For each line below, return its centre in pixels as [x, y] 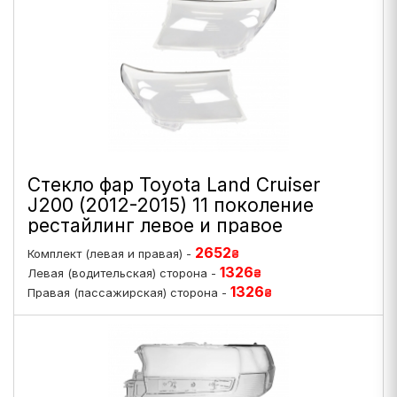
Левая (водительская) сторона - [124, 273]
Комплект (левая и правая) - [111, 253]
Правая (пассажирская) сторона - [129, 292]
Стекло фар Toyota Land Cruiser [174, 185]
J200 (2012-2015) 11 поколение [171, 205]
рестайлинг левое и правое [155, 226]
